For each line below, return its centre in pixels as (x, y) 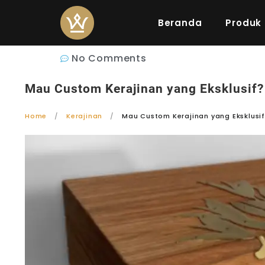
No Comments (109, 58)
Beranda (180, 22)
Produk (244, 22)
